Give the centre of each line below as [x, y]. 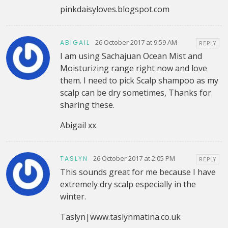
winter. [73, 197]
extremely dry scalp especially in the [128, 184]
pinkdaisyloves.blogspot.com [115, 9]
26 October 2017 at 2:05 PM [134, 158]
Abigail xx [78, 125]
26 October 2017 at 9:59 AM [136, 42]
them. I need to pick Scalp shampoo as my [139, 81]
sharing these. [87, 105]
